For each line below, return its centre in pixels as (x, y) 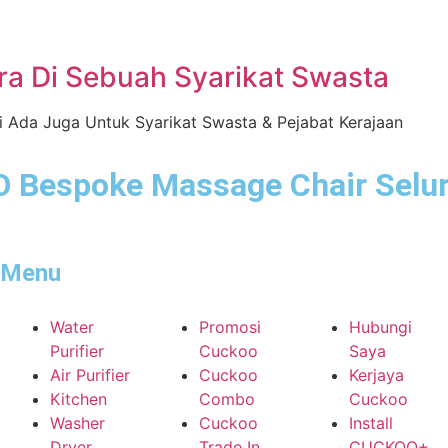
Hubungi (380, 326)
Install (370, 422)
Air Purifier (89, 374)
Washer (77, 422)
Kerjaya (376, 374)
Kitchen (78, 398)
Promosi (230, 326)
